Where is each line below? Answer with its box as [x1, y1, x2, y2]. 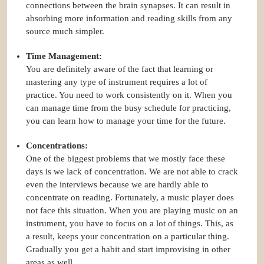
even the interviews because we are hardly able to [26, 180, 209, 190]
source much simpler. [26, 27, 104, 37]
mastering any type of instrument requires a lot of [26, 77, 207, 87]
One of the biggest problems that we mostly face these [26, 154, 225, 164]
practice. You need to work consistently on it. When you [26, 90, 232, 100]
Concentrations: [26, 141, 90, 151]
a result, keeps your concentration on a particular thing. [26, 232, 229, 242]
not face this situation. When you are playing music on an [26, 206, 238, 216]
